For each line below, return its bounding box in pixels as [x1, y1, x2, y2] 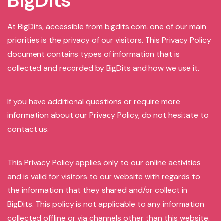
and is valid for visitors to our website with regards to [7, 171, 200, 182]
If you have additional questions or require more [7, 96, 180, 107]
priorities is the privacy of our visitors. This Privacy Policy [7, 35, 211, 45]
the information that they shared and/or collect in [7, 185, 187, 195]
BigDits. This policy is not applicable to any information [7, 199, 204, 209]
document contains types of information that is [7, 49, 180, 59]
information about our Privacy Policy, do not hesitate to [7, 110, 209, 120]
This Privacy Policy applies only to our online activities [7, 157, 201, 168]
